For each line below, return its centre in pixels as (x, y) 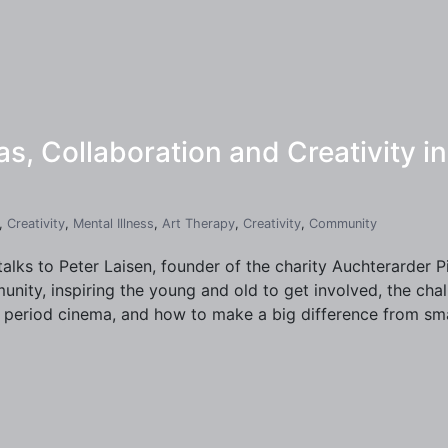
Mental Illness (113, 223)
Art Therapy (198, 223)
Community (343, 223)
